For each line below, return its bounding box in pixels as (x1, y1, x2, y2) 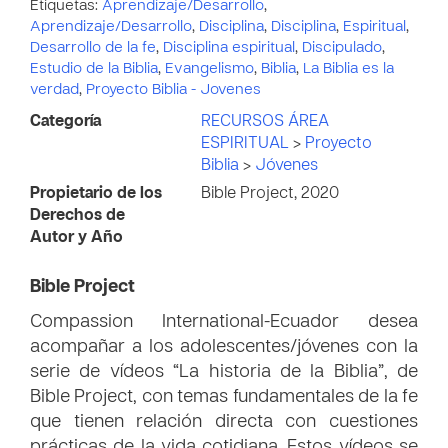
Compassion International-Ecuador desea (30, 314, 418, 331)
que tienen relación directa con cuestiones (30, 414, 418, 431)
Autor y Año (30, 230, 123, 246)
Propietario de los (30, 186, 162, 202)
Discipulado (302, 41, 382, 55)
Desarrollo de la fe (30, 41, 156, 55)
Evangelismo (165, 62, 254, 76)
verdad (30, 83, 79, 97)
